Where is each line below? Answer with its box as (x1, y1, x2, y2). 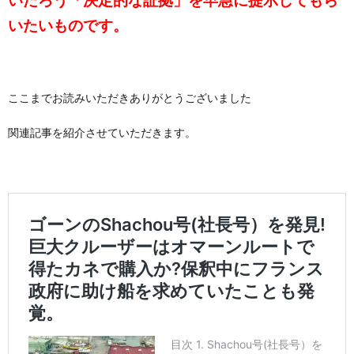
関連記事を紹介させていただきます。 (8, 125, 196, 139)
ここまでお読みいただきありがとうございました (8, 90, 251, 104)
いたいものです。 (8, 16, 128, 34)
